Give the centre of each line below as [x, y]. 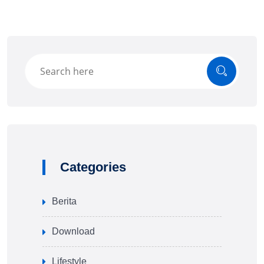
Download [73, 231]
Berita [64, 201]
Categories [93, 167]
